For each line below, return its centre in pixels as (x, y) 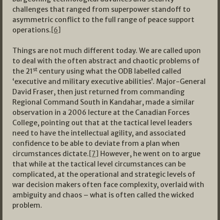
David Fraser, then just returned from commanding (98, 92)
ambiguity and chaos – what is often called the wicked (103, 195)
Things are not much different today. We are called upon (107, 51)
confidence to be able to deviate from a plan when (96, 144)
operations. (32, 30)
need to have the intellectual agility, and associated (99, 133)
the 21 (23, 71)
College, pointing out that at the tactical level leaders (102, 123)
